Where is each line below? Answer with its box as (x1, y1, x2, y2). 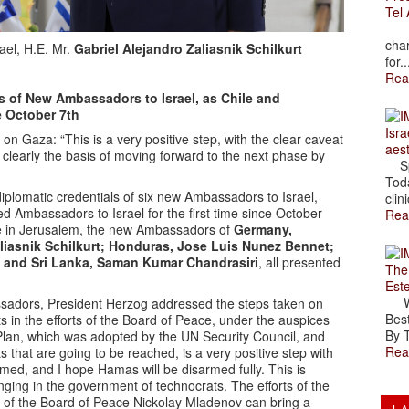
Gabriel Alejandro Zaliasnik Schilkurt (74, 38, 302, 58)
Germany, (234, 219, 292, 238)
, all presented (258, 252, 341, 271)
